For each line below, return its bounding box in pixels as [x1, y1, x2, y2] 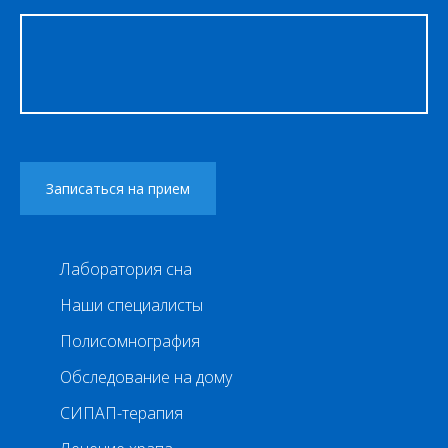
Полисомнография [60, 329, 200, 352]
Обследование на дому [60, 365, 232, 388]
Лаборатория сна [60, 257, 192, 280]
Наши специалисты [60, 293, 203, 316]
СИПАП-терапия [60, 401, 183, 424]
